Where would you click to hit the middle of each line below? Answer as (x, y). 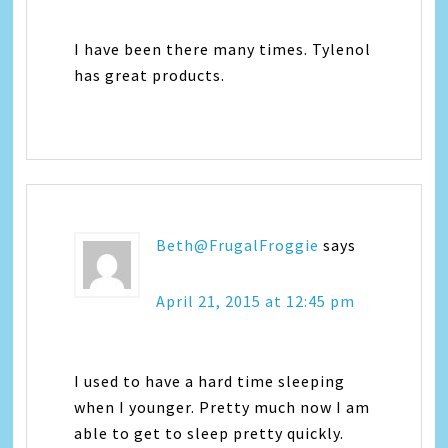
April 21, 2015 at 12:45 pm (256, 300)
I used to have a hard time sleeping (210, 380)
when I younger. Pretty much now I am (222, 406)
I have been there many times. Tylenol (223, 48)
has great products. (150, 74)
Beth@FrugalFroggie (238, 244)
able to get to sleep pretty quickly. (209, 432)
